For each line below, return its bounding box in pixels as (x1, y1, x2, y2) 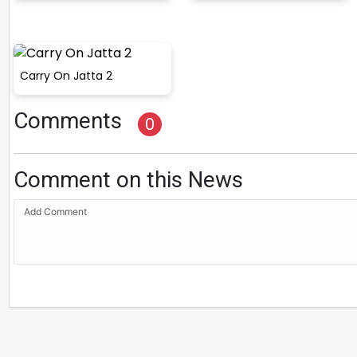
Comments (14, 108, 122, 135)
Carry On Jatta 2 (20, 68, 112, 84)
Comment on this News (14, 167, 243, 194)
